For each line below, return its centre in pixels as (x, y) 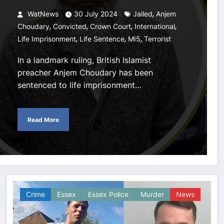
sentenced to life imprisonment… (79, 85)
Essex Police (108, 194)
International (154, 26)
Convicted (69, 26)
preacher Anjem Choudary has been (85, 73)
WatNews (42, 14)
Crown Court (110, 26)
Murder (152, 194)
